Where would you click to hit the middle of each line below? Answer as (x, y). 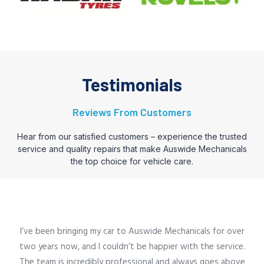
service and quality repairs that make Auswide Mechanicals (132, 148)
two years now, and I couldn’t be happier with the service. (132, 247)
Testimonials (132, 84)
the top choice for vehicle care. (132, 161)
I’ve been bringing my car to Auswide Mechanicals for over (132, 231)
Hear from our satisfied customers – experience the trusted (132, 136)
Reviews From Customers (132, 112)
